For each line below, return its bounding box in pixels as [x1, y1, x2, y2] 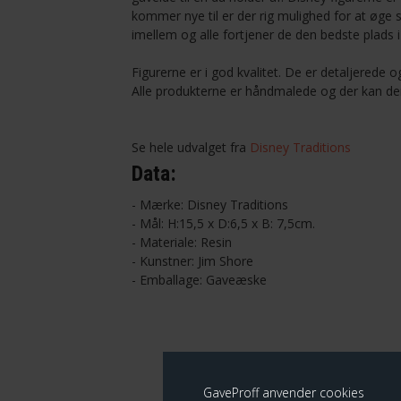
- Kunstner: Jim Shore [132, 252, 253, 270]
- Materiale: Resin [132, 234, 232, 252]
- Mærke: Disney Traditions [132, 196, 288, 214]
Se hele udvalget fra [132, 139, 250, 157]
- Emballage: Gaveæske [132, 271, 267, 289]
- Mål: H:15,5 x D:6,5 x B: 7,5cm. [132, 215, 315, 233]
